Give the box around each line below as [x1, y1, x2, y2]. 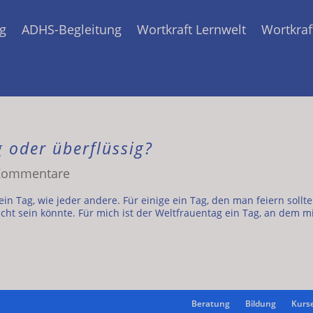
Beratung [191, 297, 230, 310]
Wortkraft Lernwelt [136, 20, 246, 38]
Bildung [245, 297, 276, 310]
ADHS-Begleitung [21, 20, 122, 38]
